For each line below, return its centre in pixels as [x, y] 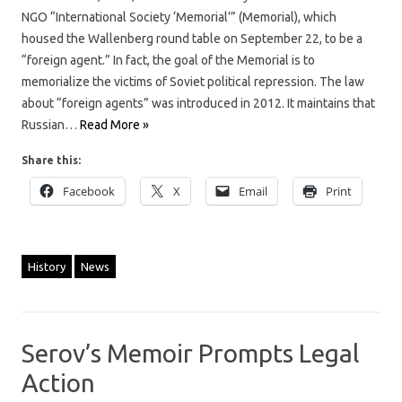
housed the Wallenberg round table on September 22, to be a [192, 38]
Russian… [51, 124]
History [47, 266]
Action [58, 382]
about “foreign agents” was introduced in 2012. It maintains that [198, 103]
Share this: [51, 160]
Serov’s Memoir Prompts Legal [191, 353]
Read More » [114, 124]
